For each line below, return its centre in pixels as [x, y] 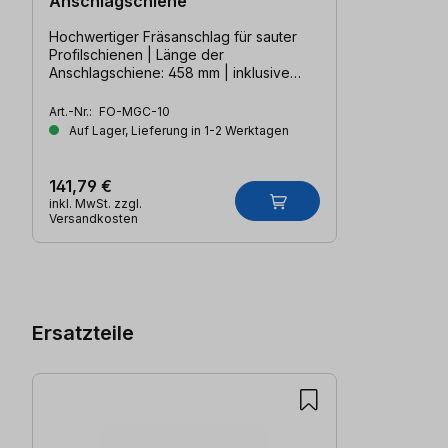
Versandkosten [93, 218]
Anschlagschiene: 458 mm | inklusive [169, 72]
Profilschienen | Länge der [136, 54]
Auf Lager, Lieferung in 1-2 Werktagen [177, 130]
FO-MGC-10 [134, 111]
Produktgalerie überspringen [140, 253]
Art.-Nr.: [72, 111]
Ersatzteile [83, 333]
